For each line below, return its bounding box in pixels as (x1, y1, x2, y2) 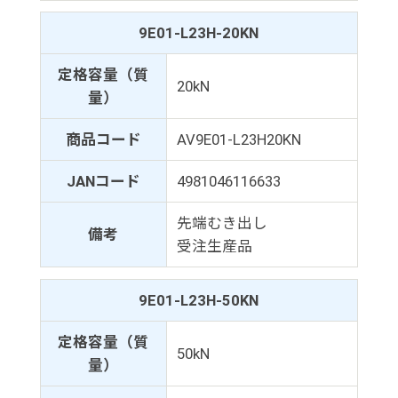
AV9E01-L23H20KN (176, 131, 301, 149)
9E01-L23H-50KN (139, 291, 259, 309)
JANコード (66, 172, 140, 191)
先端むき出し (176, 214, 267, 233)
